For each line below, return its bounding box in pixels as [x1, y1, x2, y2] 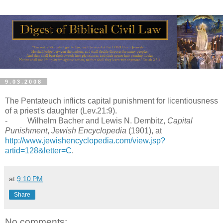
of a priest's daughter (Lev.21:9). [5, 107, 117, 115]
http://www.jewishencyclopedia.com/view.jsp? [5, 136, 165, 145]
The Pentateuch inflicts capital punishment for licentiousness [5, 97, 218, 106]
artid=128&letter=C [5, 146, 72, 155]
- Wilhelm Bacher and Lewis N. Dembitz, [5, 116, 167, 125]
